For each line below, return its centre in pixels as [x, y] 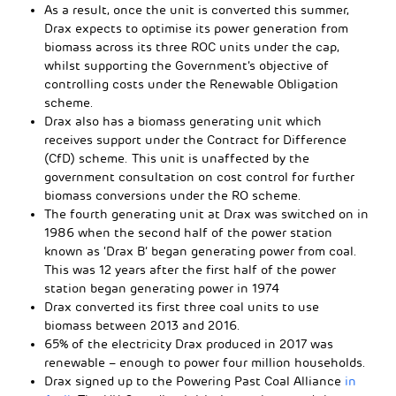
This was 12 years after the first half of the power [190, 270]
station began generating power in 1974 [162, 288]
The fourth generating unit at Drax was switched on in [206, 214]
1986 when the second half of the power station [188, 232]
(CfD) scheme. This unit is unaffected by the [177, 158]
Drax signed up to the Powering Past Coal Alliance [194, 381]
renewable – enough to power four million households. [205, 362]
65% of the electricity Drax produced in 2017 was [189, 344]
